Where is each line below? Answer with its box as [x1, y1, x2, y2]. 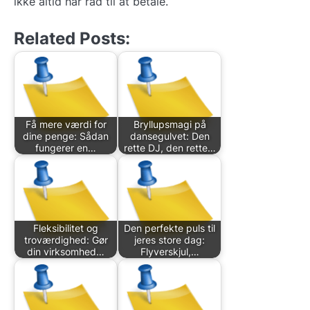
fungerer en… [35, 141, 96, 154]
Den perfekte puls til [124, 221, 215, 234]
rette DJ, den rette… [123, 141, 216, 154]
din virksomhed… [27, 245, 104, 257]
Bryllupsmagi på [133, 118, 206, 130]
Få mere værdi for [25, 118, 107, 130]
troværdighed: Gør [24, 233, 108, 246]
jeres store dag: [134, 233, 205, 246]
